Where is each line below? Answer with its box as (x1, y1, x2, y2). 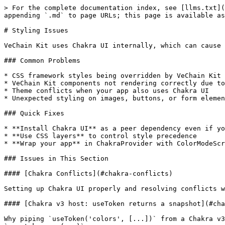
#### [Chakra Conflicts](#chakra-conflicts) (4, 170, 173, 177)
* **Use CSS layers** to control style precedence (4, 132, 197, 140)
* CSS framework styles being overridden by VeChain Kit (4, 72, 221, 79)
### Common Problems (4, 57, 80, 64)
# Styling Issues (4, 27, 68, 34)
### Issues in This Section (4, 155, 108, 162)
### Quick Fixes (4, 109, 64, 117)
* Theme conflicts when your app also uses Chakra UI (4, 87, 209, 94)
